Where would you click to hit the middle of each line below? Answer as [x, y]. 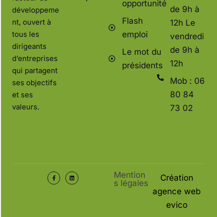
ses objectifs [34, 82]
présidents [142, 66]
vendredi [187, 37]
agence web [177, 192]
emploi [135, 35]
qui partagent [35, 70]
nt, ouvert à [31, 22]
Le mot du [141, 52]
